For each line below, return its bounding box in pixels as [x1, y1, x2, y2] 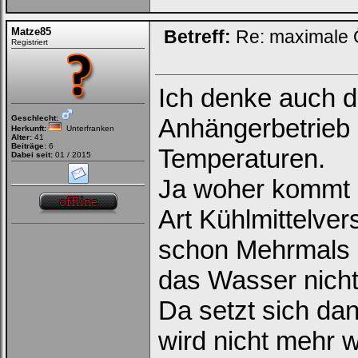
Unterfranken [62, 123, 114, 133]
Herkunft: [11, 123, 46, 133]
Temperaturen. [158, 143, 325, 173]
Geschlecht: [11, 113, 58, 122]
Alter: [11, 132, 32, 141]
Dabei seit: [11, 149, 53, 159]
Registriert [11, 37, 48, 46]
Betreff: [164, 26, 231, 47]
